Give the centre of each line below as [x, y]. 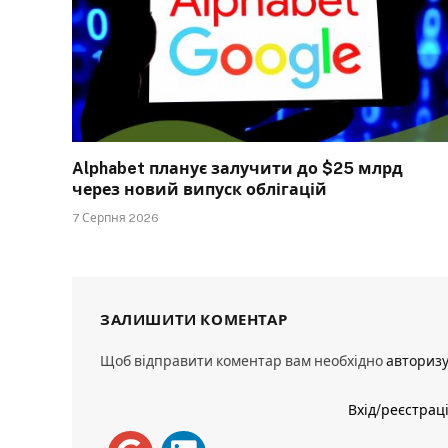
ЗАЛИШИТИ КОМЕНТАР [194, 319]
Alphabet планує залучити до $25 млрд [237, 168]
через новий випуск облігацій [199, 189]
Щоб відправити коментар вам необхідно [243, 360]
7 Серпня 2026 [115, 217]
